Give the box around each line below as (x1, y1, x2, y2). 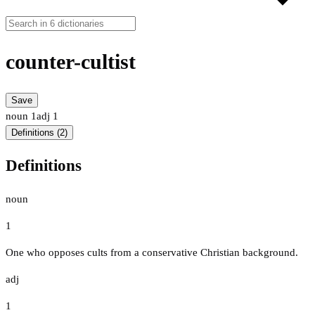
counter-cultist (6, 50, 136, 74)
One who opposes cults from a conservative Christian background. (6, 246, 298, 258)
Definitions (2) (11, 127, 67, 139)
